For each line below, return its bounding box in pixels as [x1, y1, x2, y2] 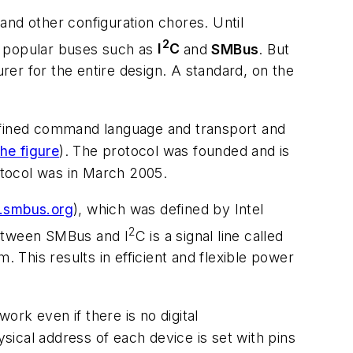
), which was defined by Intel [73, 200, 264, 217]
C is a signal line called [135, 227, 284, 244]
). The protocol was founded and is [59, 143, 290, 160]
